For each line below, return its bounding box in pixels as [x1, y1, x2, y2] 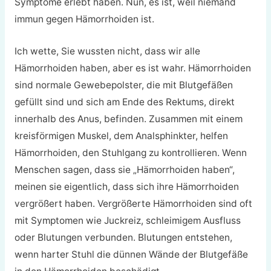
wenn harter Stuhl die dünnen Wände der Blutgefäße [14, 248, 248, 260]
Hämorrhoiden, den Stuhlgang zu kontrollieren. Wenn [14, 146, 247, 158]
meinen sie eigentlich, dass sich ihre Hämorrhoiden [14, 180, 239, 192]
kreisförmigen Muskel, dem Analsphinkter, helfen [14, 129, 228, 142]
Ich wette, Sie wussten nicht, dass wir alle [14, 45, 200, 57]
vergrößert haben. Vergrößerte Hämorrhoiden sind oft [14, 197, 252, 209]
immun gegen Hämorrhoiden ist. [14, 13, 154, 25]
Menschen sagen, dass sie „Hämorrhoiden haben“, [14, 163, 235, 175]
